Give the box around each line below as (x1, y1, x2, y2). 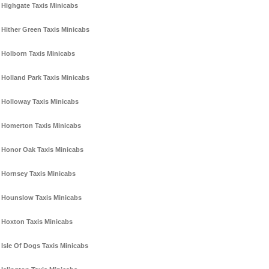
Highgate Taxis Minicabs (1, 2, 78, 10)
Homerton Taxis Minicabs (1, 122, 81, 130)
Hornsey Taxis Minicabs (1, 170, 76, 178)
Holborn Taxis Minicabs (1, 50, 75, 58)
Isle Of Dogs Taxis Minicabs (1, 242, 88, 250)
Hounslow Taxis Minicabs (1, 194, 82, 202)
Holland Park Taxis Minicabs (1, 74, 89, 82)
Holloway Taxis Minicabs (1, 98, 79, 106)
